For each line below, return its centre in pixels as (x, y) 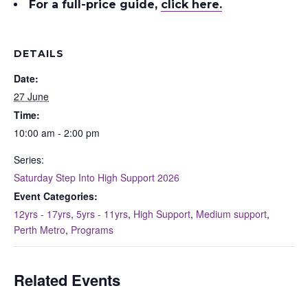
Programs (92, 229)
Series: (29, 159)
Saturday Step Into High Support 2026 (97, 177)
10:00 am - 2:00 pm (57, 132)
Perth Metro (40, 229)
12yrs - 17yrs (42, 213)
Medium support (231, 213)
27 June (31, 96)
